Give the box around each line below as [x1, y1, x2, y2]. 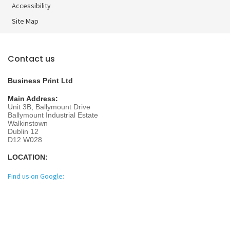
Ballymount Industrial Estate [8, 110, 98, 119]
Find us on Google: [8, 171, 66, 181]
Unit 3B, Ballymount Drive [8, 102, 90, 111]
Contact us [8, 53, 55, 65]
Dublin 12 [8, 127, 39, 136]
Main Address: [8, 94, 58, 103]
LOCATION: [8, 152, 48, 161]
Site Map [12, 16, 39, 26]
